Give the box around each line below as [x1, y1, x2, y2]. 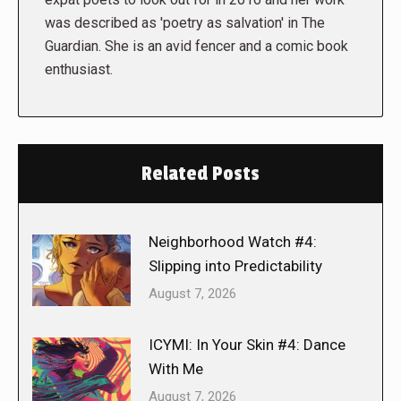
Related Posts [141, 161, 260, 185]
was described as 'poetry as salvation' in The [45, 13, 325, 31]
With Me [149, 359, 203, 378]
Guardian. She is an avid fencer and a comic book [45, 37, 348, 55]
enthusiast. [45, 60, 113, 78]
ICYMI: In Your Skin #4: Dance [149, 335, 346, 354]
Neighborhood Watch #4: [149, 232, 317, 251]
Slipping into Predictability [149, 256, 322, 275]
